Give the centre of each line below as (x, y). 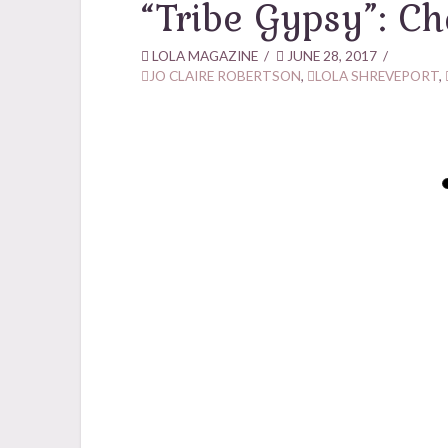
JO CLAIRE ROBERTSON (224, 76)
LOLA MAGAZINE (203, 56)
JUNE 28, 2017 (330, 56)
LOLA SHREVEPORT (376, 76)
